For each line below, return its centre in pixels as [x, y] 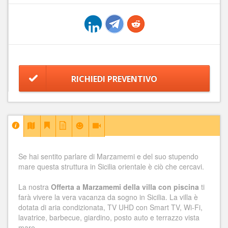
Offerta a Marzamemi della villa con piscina [125, 187]
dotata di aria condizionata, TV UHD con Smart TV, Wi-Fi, [110, 207]
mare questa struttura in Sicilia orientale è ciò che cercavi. [111, 166]
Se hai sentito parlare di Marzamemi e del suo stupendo [108, 156]
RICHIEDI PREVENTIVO [114, 79]
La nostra [35, 187]
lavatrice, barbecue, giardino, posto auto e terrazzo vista [109, 217]
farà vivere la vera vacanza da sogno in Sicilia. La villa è [108, 197]
